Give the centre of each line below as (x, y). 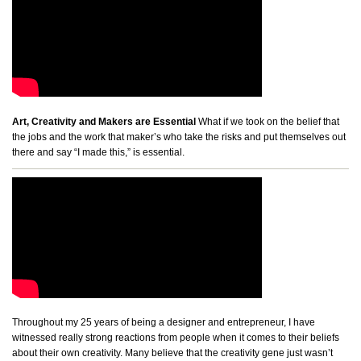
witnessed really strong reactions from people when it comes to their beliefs (176, 338)
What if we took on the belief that (268, 121)
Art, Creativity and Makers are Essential (104, 121)
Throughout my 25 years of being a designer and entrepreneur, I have (164, 323)
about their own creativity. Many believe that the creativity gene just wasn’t (172, 353)
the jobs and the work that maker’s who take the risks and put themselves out (179, 137)
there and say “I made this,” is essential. (98, 152)
